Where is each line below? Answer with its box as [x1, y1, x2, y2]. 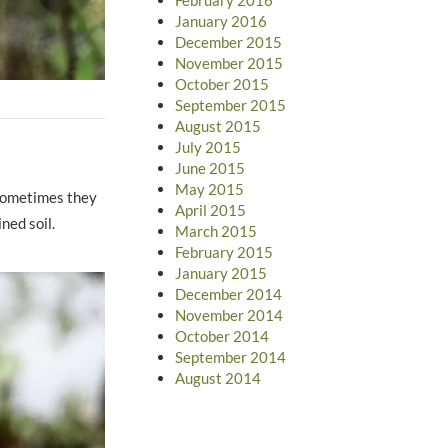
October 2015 [174, 74, 269, 93]
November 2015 [174, 53, 283, 72]
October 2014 [174, 326, 269, 345]
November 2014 [174, 305, 283, 324]
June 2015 [174, 158, 245, 177]
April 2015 [174, 200, 246, 219]
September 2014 [174, 347, 286, 366]
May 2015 [174, 179, 244, 198]
